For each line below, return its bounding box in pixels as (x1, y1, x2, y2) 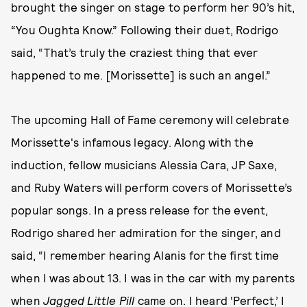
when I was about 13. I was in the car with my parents (11, 271, 295, 284)
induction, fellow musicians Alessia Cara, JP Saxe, (11, 158, 278, 171)
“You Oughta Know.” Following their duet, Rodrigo (11, 23, 279, 36)
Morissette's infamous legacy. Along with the (11, 135, 254, 149)
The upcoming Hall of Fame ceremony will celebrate (11, 112, 289, 126)
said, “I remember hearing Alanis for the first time (11, 248, 280, 262)
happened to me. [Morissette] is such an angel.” (11, 68, 271, 82)
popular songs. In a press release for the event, (11, 203, 269, 217)
